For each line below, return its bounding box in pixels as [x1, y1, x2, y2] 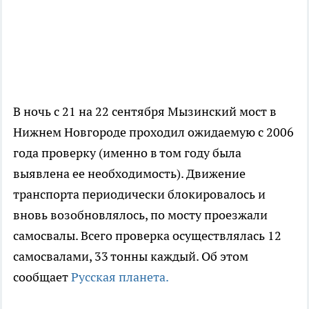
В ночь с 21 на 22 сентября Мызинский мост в [13, 103, 277, 120]
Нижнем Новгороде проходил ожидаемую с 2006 [13, 124, 294, 141]
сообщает [13, 269, 71, 286]
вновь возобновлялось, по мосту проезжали [13, 207, 268, 223]
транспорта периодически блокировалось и [13, 186, 266, 203]
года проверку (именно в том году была [13, 145, 241, 161]
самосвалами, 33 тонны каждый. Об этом [13, 248, 248, 265]
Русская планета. [71, 269, 171, 286]
